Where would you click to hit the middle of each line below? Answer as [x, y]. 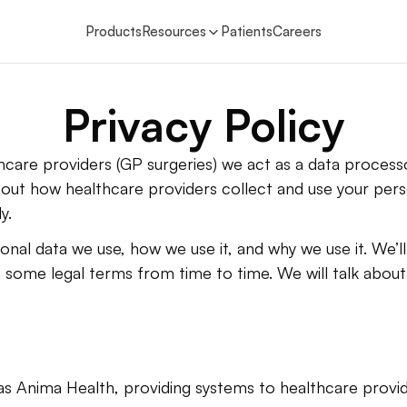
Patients [247, 31]
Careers [297, 31]
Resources [174, 31]
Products [114, 31]
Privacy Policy [203, 125]
